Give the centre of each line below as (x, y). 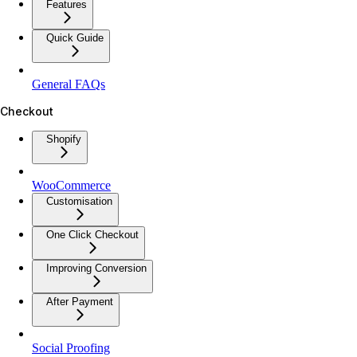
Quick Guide (75, 37)
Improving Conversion (96, 268)
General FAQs (69, 84)
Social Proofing (71, 347)
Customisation (79, 201)
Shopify (64, 139)
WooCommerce (71, 185)
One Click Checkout (92, 234)
